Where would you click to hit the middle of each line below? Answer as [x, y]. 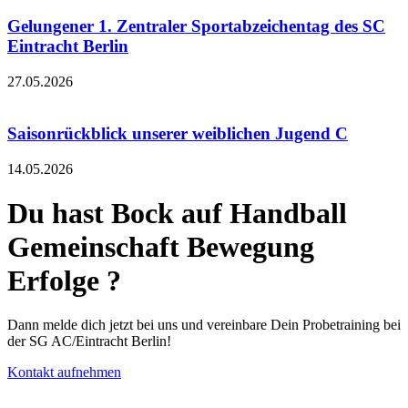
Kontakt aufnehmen [64, 372]
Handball [288, 213]
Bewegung [250, 246]
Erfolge [57, 280]
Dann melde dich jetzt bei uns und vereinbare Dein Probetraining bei [204, 325]
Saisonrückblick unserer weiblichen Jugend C [178, 133]
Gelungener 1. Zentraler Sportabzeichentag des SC [196, 26]
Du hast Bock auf [115, 213]
